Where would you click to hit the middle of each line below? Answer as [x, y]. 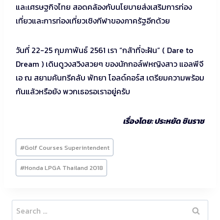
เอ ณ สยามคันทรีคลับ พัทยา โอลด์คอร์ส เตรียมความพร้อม [110, 77]
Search [24, 206]
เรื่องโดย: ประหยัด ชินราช [164, 121]
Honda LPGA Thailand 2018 [64, 168]
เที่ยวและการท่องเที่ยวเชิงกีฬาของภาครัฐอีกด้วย [93, 20]
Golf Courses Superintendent [67, 147]
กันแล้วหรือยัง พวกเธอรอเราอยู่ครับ [73, 91]
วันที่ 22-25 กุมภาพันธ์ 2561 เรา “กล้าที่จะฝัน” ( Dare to [105, 50]
